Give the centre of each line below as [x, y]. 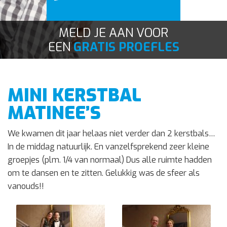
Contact [31, 18]
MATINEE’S [54, 113]
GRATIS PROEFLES [126, 47]
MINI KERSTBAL [74, 95]
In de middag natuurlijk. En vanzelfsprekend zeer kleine [108, 147]
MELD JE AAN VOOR [113, 33]
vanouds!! [26, 186]
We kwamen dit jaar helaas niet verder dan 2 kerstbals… [111, 134]
